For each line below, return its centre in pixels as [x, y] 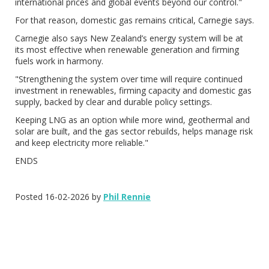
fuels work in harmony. [59, 61]
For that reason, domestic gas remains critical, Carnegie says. [134, 20]
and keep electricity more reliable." [82, 143]
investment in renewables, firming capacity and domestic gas [133, 90]
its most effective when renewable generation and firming [127, 50]
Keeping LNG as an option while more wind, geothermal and [132, 120]
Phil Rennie [127, 197]
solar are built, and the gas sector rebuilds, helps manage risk [134, 131]
